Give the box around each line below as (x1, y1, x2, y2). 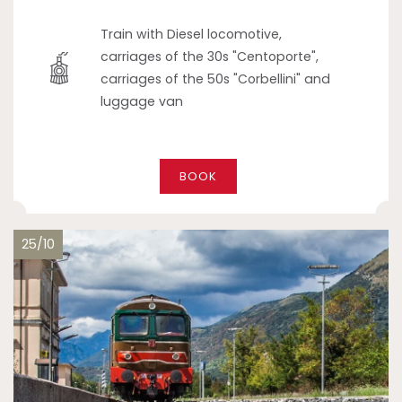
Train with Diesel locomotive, (100, 24, 283, 43)
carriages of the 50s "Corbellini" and (100, 69, 331, 88)
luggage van (100, 92, 184, 110)
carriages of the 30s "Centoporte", (100, 47, 319, 66)
